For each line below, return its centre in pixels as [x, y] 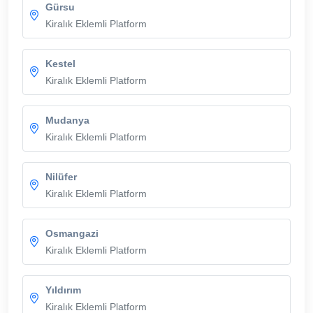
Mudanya [67, 120]
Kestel [60, 63]
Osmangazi [72, 233]
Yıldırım [63, 290]
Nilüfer [61, 176]
